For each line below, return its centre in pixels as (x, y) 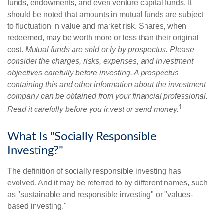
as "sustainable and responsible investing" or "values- (100, 195)
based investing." (37, 206)
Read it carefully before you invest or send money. (93, 109)
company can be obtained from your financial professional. (108, 96)
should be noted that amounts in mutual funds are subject (105, 14)
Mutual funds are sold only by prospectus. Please (110, 49)
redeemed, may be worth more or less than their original (103, 38)
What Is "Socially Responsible (82, 137)
